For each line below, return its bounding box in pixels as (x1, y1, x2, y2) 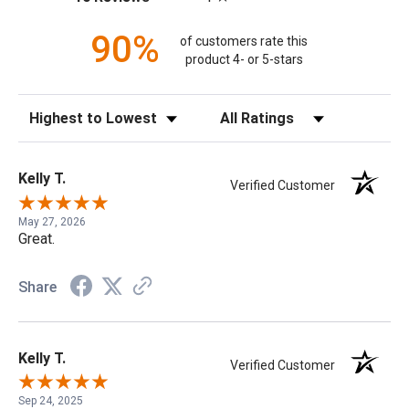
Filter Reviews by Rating (208, 105, 344, 121)
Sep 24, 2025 (18, 393, 83, 407)
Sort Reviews (17, 105, 93, 121)
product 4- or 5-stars (184, 51, 303, 67)
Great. (18, 229, 55, 247)
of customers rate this (180, 33, 309, 48)
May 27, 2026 (18, 215, 86, 228)
